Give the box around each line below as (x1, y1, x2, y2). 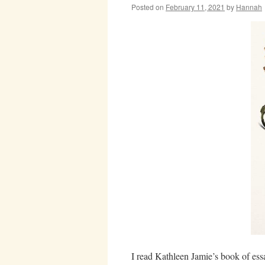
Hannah (236, 2, 262, 12)
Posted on (131, 2, 164, 12)
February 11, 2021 (166, 2, 225, 12)
